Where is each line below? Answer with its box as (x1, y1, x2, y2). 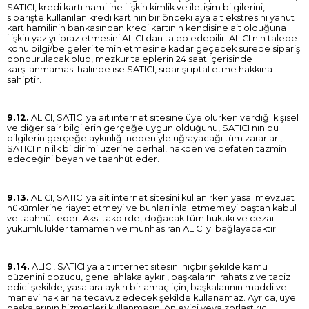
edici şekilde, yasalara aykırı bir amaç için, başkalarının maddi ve (7, 282, 287, 293)
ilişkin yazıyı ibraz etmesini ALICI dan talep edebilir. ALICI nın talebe (7, 32, 297, 43)
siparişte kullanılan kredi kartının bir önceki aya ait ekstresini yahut (7, 12, 295, 23)
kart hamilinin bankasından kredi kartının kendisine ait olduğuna (7, 22, 286, 33)
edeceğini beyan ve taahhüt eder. (7, 154, 159, 165)
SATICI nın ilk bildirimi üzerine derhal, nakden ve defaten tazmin (7, 143, 286, 154)
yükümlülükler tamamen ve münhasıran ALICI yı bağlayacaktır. (7, 223, 278, 234)
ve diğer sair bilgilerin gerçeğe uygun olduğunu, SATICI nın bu (7, 123, 279, 134)
